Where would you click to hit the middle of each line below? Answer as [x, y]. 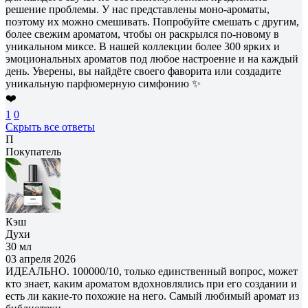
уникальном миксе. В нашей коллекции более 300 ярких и [143, 46]
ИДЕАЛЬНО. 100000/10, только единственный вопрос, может [152, 271]
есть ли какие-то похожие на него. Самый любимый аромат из [152, 296]
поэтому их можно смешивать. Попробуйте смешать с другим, [152, 21]
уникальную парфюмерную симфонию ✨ [103, 83]
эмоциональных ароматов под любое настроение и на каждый [152, 58]
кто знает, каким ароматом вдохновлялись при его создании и [151, 283]
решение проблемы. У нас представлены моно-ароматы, [137, 9]
